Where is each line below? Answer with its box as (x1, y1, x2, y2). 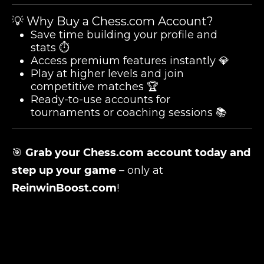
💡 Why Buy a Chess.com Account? (12, 14, 213, 28)
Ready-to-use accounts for (31, 93, 170, 106)
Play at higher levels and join (31, 67, 184, 80)
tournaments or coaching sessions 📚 (31, 106, 227, 119)
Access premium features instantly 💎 (31, 54, 229, 67)
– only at (116, 164, 163, 177)
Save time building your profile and (31, 28, 217, 41)
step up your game (12, 164, 116, 177)
